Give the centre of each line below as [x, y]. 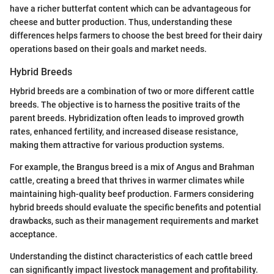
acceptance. [34, 234]
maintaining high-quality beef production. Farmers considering [132, 194]
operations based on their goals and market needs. [108, 49]
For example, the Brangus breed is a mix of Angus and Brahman [132, 167]
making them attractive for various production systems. [117, 145]
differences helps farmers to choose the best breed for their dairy [136, 35]
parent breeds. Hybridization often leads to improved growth [127, 118]
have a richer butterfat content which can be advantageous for [130, 8]
